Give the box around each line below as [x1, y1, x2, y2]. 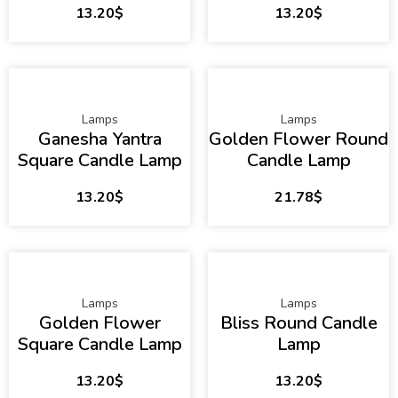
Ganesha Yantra [37, 127, 162, 152]
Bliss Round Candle [219, 311, 378, 336]
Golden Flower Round [209, 127, 388, 152]
